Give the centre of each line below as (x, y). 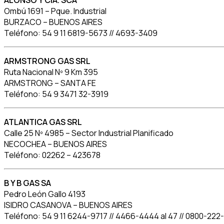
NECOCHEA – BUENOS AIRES (55, 144)
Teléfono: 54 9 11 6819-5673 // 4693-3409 (81, 33)
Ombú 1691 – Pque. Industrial (55, 11)
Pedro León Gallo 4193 (45, 194)
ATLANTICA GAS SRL (43, 122)
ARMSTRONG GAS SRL (47, 61)
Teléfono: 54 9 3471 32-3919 (56, 94)
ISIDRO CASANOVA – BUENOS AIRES (68, 205)
